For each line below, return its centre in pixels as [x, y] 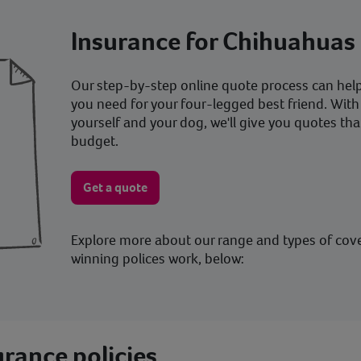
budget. [94, 141]
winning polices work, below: [157, 259]
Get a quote [115, 187]
